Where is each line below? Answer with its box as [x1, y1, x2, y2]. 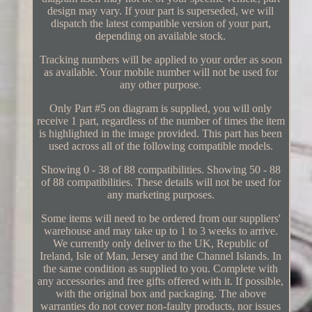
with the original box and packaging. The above [55, 287, 266, 299]
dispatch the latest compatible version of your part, [50, 17, 271, 29]
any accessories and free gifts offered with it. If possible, [38, 274, 284, 287]
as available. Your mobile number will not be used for [43, 65, 278, 78]
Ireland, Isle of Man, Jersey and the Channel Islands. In [40, 249, 282, 262]
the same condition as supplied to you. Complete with [43, 262, 279, 274]
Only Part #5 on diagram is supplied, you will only [49, 102, 272, 114]
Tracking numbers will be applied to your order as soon [39, 53, 282, 65]
